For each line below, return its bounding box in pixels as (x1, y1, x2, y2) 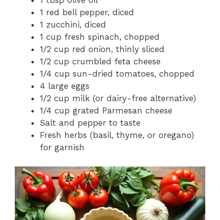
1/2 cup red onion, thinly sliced (40, 44, 165, 55)
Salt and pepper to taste (40, 118, 140, 128)
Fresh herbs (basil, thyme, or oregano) (40, 130, 194, 140)
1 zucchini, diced (40, 20, 106, 30)
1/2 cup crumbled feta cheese (40, 56, 161, 67)
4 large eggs (40, 81, 89, 91)
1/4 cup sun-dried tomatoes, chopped (40, 69, 194, 79)
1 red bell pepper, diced (40, 7, 134, 18)
